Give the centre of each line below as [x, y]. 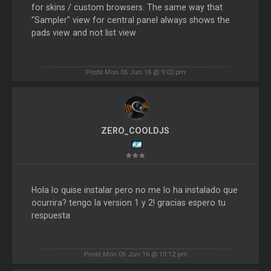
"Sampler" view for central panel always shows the [130, 20]
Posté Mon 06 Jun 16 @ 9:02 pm [135, 72]
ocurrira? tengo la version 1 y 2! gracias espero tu [128, 202]
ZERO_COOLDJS [135, 130]
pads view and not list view [83, 33]
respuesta [51, 215]
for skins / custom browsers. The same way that [127, 8]
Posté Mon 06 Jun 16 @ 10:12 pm [135, 254]
